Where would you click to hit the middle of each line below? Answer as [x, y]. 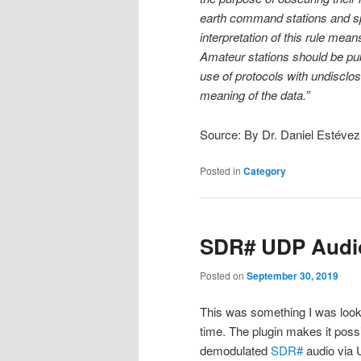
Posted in [220, 171]
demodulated [235, 350]
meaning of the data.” [255, 95]
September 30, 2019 [293, 275]
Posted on [223, 275]
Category [265, 171]
